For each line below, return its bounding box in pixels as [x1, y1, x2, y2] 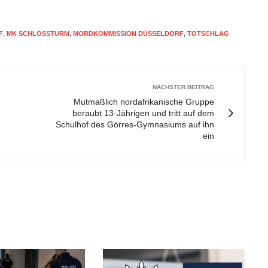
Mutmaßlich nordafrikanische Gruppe [74, 97, 214, 106]
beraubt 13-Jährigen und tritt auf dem [72, 108, 214, 118]
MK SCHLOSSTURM [7, 30, 69, 37]
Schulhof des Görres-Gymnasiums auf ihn [56, 120, 214, 129]
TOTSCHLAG [187, 30, 229, 37]
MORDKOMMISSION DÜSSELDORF [73, 30, 184, 37]
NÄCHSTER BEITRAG [153, 84, 214, 90]
